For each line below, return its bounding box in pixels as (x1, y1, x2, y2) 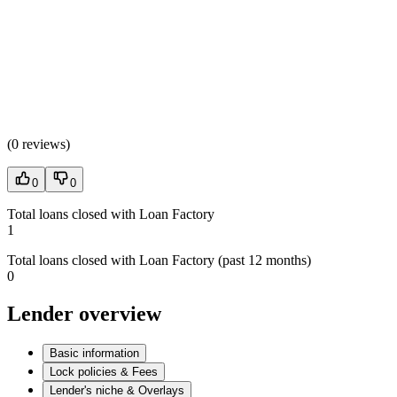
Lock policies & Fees (50, 365, 158, 379)
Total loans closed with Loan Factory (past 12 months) (7, 253, 311, 269)
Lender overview (7, 302, 161, 326)
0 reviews (12, 136, 66, 152)
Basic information (50, 346, 139, 361)
